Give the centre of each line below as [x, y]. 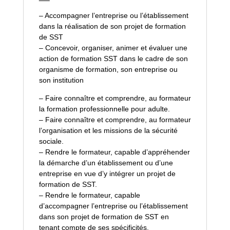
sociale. [51, 141]
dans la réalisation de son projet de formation [112, 26]
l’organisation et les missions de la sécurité [108, 130]
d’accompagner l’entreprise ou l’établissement [113, 206]
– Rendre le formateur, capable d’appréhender [114, 152]
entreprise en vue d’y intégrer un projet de [107, 173]
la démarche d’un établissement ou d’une [106, 162]
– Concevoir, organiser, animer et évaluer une [113, 47]
